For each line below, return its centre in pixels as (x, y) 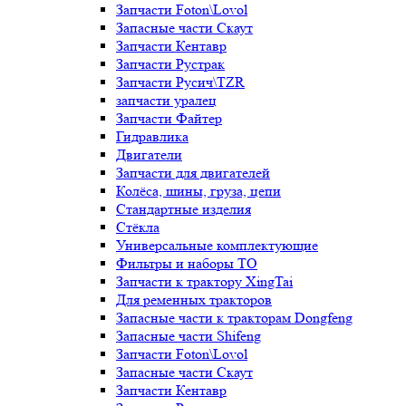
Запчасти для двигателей (193, 173)
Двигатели (149, 155)
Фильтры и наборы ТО (187, 263)
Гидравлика (152, 136)
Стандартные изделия (184, 209)
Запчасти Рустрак (170, 64)
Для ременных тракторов (194, 300)
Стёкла (138, 227)
